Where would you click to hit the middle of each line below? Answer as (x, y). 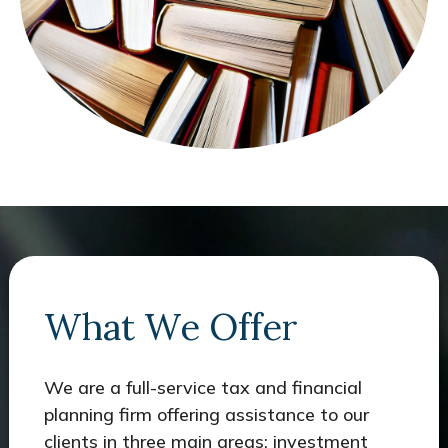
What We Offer (170, 326)
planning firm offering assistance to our (206, 414)
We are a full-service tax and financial (202, 387)
